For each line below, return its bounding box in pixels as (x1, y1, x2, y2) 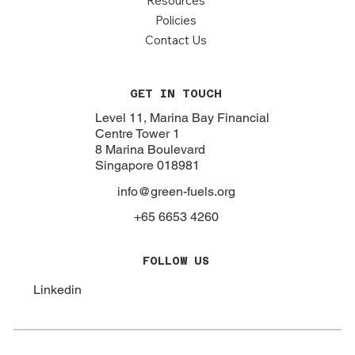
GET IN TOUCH (130, 87, 223, 101)
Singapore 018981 (94, 158, 200, 174)
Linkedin (32, 281, 82, 297)
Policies (155, 13, 197, 29)
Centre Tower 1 (94, 126, 180, 142)
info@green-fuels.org (117, 183, 236, 199)
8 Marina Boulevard (94, 142, 205, 158)
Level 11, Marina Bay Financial (94, 110, 269, 126)
